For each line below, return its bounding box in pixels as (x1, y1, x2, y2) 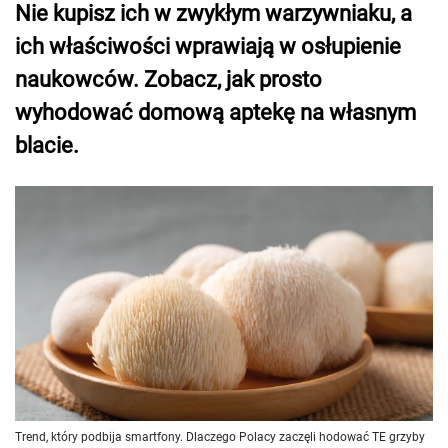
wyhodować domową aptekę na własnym (15, 100, 416, 125)
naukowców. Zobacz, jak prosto (15, 67, 322, 92)
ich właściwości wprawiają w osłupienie (15, 34, 401, 59)
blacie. (15, 133, 79, 158)
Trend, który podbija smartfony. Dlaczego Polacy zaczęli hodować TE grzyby (15, 430, 425, 445)
